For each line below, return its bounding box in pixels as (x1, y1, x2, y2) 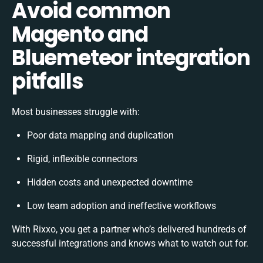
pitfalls (12, 66, 83, 96)
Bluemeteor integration (12, 42, 250, 73)
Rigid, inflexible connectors (27, 153, 137, 164)
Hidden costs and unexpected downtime (27, 176, 193, 188)
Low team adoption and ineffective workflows (27, 200, 216, 211)
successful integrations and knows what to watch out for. (12, 237, 248, 249)
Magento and (12, 19, 148, 49)
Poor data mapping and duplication (27, 129, 174, 141)
